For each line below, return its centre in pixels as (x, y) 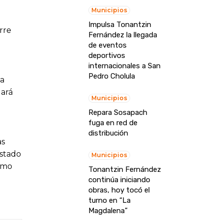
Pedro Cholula (111, 76)
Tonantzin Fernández (124, 170)
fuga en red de (113, 123)
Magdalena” (108, 211)
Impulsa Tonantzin (120, 25)
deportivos (107, 56)
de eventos (107, 45)
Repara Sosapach (118, 113)
